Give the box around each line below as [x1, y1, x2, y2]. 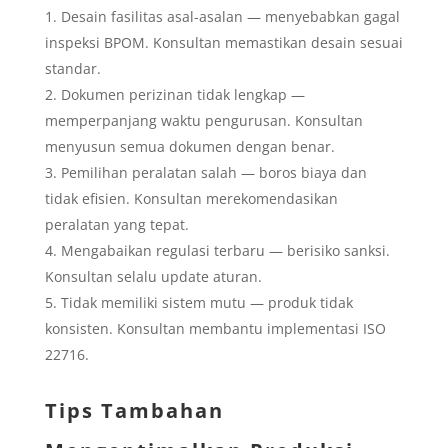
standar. [44, 58, 101, 78]
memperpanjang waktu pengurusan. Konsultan [44, 110, 363, 130]
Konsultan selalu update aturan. [44, 266, 262, 286]
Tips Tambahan [44, 396, 224, 424]
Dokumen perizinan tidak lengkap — [60, 84, 305, 104]
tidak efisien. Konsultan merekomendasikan [44, 188, 338, 208]
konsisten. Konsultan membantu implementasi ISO [44, 318, 386, 338]
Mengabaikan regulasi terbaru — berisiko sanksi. [60, 240, 390, 260]
